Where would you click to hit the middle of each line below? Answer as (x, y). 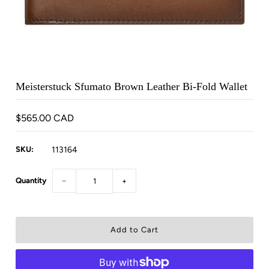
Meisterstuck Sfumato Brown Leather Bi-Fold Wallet (132, 87)
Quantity (31, 181)
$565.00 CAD (45, 118)
